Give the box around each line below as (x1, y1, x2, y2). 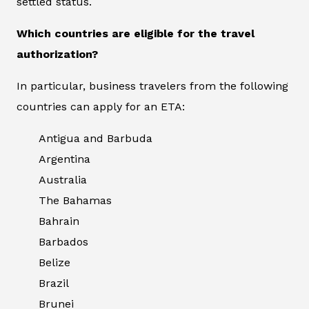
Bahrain (39, 214, 79, 228)
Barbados (39, 235, 88, 248)
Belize (39, 255, 70, 269)
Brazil (39, 276, 69, 290)
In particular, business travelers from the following (17, 79, 288, 92)
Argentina (39, 152, 90, 166)
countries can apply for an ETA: (17, 99, 185, 113)
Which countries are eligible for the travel (17, 26, 255, 40)
